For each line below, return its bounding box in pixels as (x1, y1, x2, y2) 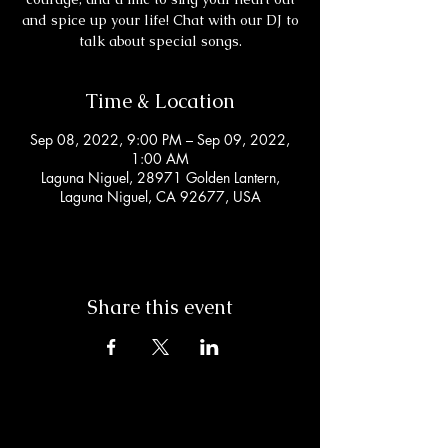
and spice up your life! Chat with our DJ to (21, 11, 299, 29)
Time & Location (85, 88, 235, 114)
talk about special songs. (78, 32, 242, 50)
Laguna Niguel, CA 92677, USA (59, 187, 261, 206)
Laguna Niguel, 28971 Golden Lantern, (40, 168, 280, 187)
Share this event (87, 294, 233, 320)
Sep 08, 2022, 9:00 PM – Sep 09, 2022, (30, 130, 290, 149)
